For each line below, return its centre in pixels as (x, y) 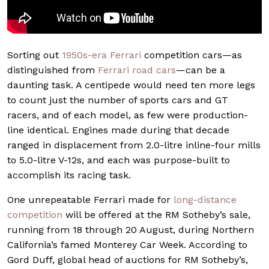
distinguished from (53, 70)
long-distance (205, 199)
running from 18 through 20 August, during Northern (131, 229)
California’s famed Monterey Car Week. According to (127, 244)
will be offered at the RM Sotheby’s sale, (156, 214)
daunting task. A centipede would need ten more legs (131, 85)
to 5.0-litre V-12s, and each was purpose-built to (119, 160)
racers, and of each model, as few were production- (128, 115)
